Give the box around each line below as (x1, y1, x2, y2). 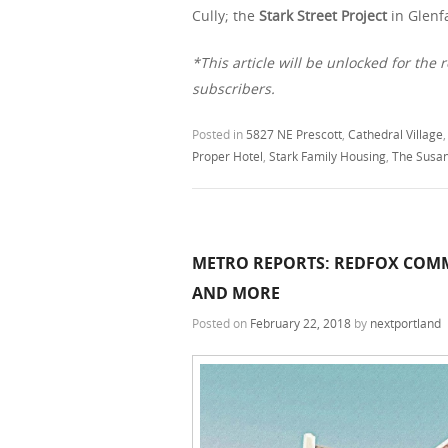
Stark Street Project (259, 5, 387, 25)
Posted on (192, 314, 250, 331)
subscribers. (192, 78, 275, 98)
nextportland (370, 314, 441, 331)
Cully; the (192, 5, 259, 25)
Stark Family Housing (269, 147, 386, 164)
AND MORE (192, 282, 280, 305)
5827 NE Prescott (246, 125, 342, 142)
